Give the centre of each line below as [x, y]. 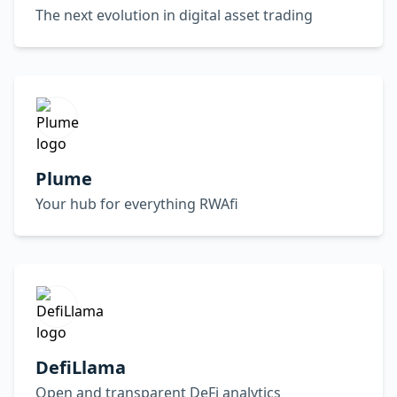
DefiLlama [81, 367]
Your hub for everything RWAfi [137, 204]
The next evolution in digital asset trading [174, 15]
